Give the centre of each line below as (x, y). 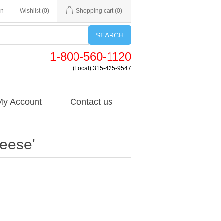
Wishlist (30, 11)
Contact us (91, 102)
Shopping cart (95, 11)
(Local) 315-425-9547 (102, 68)
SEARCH (110, 35)
